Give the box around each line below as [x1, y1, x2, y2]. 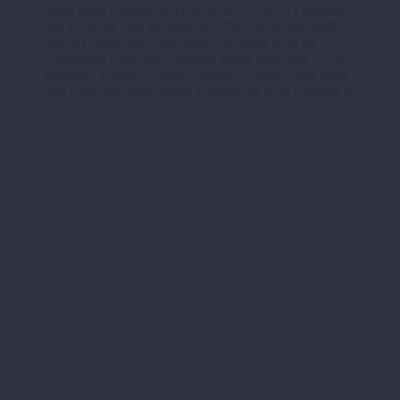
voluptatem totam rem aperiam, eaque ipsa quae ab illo [43, 50, 348, 66]
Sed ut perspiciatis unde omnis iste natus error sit [43, 34, 315, 50]
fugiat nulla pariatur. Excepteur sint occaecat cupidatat [43, 2, 346, 18]
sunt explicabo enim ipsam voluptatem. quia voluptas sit [43, 82, 356, 98]
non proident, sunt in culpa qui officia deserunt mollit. [43, 18, 344, 34]
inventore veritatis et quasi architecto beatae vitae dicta [43, 66, 347, 82]
